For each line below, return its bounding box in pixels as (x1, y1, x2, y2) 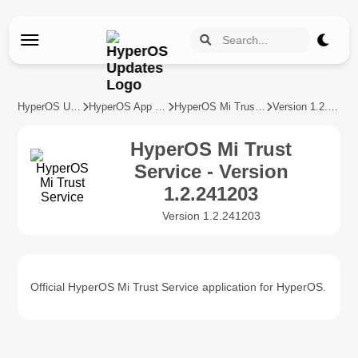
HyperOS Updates (70, 101, 82, 113)
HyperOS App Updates (154, 101, 165, 113)
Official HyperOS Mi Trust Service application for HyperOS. (30, 280, 327, 293)
